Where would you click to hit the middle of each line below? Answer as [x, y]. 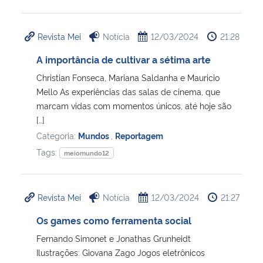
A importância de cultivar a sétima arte [124, 59]
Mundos [95, 135]
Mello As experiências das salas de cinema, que [128, 91]
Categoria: [57, 135]
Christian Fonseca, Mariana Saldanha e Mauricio [128, 77]
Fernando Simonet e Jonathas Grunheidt [114, 238]
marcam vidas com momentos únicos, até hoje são [134, 105]
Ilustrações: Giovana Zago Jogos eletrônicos [121, 252]
